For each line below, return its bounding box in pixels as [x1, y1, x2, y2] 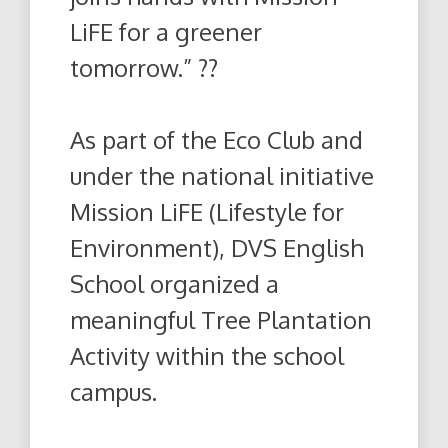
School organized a [70, 267, 279, 299]
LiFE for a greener [70, 15, 262, 47]
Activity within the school [70, 339, 344, 371]
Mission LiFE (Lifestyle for [70, 195, 344, 227]
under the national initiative [70, 159, 374, 191]
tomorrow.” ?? [70, 51, 218, 83]
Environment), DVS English [70, 231, 364, 263]
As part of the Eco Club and [70, 123, 363, 155]
